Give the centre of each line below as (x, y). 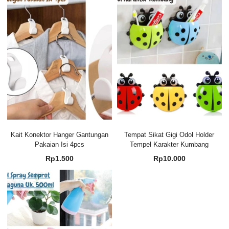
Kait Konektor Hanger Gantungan (60, 134)
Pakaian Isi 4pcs (60, 144)
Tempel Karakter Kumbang (169, 144)
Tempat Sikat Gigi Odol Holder (169, 134)
